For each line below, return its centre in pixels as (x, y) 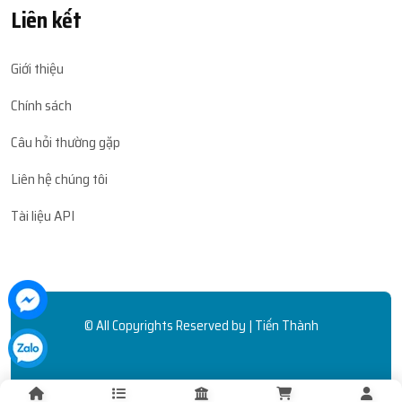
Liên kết (46, 21)
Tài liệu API (43, 216)
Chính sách (41, 105)
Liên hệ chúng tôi (59, 179)
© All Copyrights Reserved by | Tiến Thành (201, 326)
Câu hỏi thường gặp (66, 142)
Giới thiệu (37, 69)
